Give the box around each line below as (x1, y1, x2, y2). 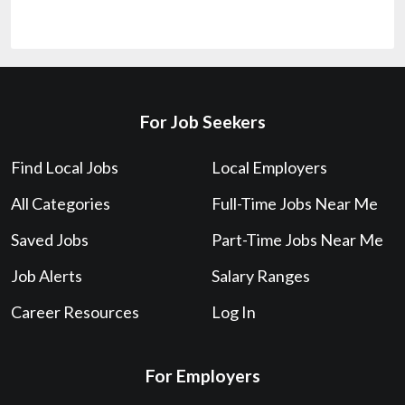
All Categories (11, 193, 110, 213)
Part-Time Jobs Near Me (211, 229, 385, 250)
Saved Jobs (11, 229, 89, 250)
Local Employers (211, 156, 327, 177)
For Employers (145, 364, 260, 386)
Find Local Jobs (11, 156, 118, 177)
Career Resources (11, 301, 139, 322)
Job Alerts (11, 265, 82, 286)
